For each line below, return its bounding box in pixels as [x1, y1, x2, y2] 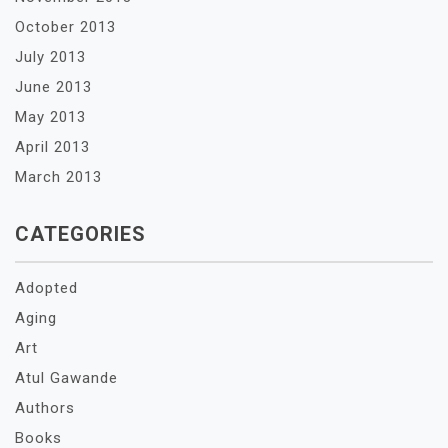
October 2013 [15, 18, 116, 36]
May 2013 [15, 108, 86, 126]
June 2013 [15, 78, 92, 96]
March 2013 [15, 168, 102, 186]
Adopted [15, 279, 78, 297]
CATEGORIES [15, 222, 146, 246]
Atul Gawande [15, 369, 118, 387]
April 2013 [15, 138, 90, 156]
